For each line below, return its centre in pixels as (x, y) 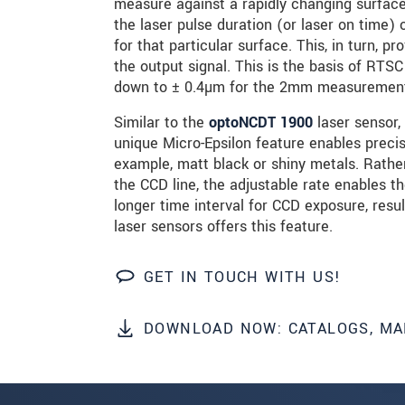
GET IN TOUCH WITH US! (243, 277)
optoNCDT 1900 (261, 122)
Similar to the (161, 122)
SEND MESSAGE (239, 47)
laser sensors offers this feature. (223, 226)
